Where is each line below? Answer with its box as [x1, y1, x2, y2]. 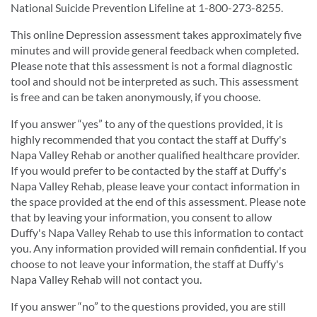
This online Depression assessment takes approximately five [11, 28, 301, 41]
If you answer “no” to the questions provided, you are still [11, 299, 286, 313]
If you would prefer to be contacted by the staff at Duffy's [11, 163, 287, 177]
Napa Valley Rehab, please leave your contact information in [11, 179, 300, 192]
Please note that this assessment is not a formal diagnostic [11, 59, 292, 72]
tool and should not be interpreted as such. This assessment [11, 74, 299, 88]
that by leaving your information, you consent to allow [11, 210, 272, 224]
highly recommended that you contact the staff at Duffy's [11, 132, 287, 146]
